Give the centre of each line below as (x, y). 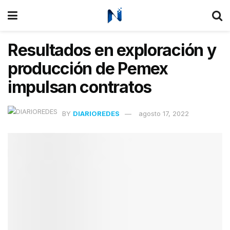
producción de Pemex (88, 69)
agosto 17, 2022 (164, 113)
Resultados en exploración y (112, 50)
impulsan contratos (80, 87)
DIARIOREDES (96, 113)
